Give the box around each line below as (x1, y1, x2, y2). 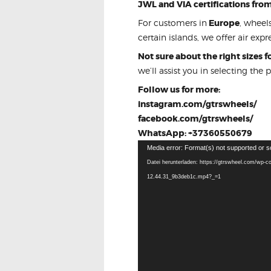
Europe (207, 18, 240, 29)
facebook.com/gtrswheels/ (138, 113, 253, 125)
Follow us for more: (138, 84, 220, 96)
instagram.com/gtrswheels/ (138, 99, 256, 110)
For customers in (138, 18, 207, 28)
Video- (137, 142, 165, 152)
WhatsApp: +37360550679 (138, 128, 252, 139)
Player (137, 156, 162, 167)
